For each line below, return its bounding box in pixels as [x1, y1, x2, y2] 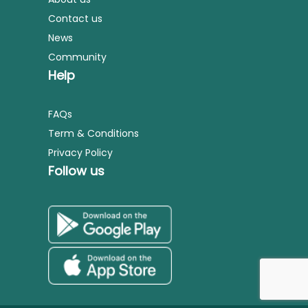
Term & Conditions [48, 126, 139, 140]
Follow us [48, 162, 104, 179]
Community [48, 50, 107, 64]
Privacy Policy [48, 146, 113, 159]
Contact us [48, 12, 102, 25]
